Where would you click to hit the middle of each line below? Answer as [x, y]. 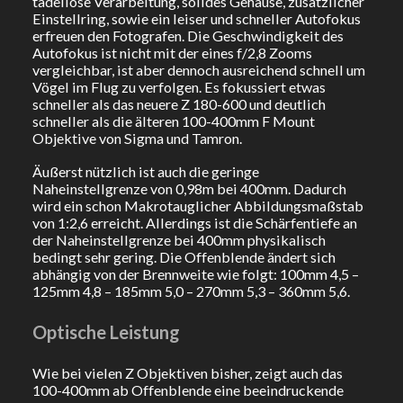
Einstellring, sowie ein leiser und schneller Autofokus [196, 18]
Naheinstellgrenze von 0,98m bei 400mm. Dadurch [189, 188]
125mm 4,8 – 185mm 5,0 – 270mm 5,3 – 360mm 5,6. [191, 291]
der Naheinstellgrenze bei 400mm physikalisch [179, 239]
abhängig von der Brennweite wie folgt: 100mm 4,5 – [195, 273]
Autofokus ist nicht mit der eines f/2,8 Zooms [172, 52]
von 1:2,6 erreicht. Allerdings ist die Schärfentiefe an [194, 222]
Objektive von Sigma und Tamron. [137, 138]
